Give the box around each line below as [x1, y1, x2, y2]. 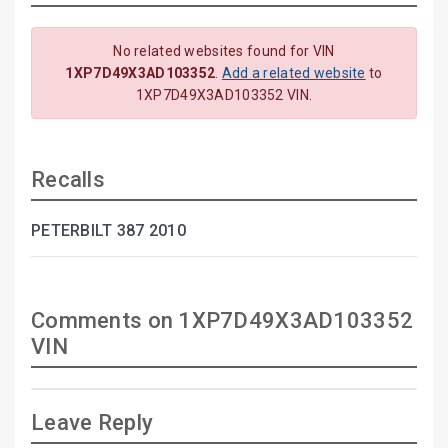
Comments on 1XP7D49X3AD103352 [31, 307, 414, 333]
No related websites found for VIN [113, 42, 335, 59]
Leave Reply [31, 409, 154, 435]
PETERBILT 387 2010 [31, 220, 187, 240]
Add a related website [221, 64, 366, 81]
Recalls [31, 166, 105, 192]
